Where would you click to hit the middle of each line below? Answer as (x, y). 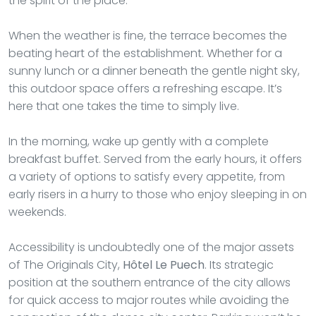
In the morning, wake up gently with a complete (139, 141)
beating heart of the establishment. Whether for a (145, 53)
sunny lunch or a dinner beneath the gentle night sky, (154, 71)
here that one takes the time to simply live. (124, 106)
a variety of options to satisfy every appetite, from (147, 176)
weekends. (37, 212)
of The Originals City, (66, 265)
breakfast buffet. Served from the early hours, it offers (155, 159)
